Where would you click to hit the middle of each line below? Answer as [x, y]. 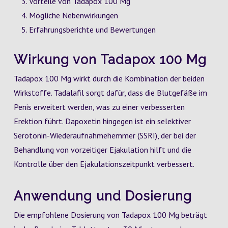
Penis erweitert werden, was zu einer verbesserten [99, 107]
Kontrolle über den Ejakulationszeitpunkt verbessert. [104, 164]
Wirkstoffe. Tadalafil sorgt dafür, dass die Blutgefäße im [110, 93]
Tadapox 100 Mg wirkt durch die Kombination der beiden [109, 78]
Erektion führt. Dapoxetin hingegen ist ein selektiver [102, 121]
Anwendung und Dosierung [103, 196]
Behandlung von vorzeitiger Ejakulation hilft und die [102, 150]
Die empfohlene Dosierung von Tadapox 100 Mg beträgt [110, 215]
